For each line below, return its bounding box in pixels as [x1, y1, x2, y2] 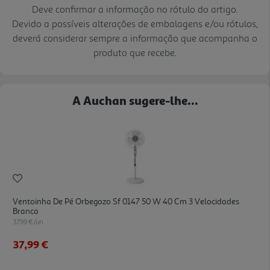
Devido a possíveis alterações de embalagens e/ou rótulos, [12, 17, 258, 30]
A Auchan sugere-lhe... [72, 92, 198, 107]
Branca [13, 206, 39, 216]
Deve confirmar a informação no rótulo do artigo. [32, 2, 238, 15]
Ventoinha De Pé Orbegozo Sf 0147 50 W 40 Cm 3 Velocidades [13, 196, 239, 207]
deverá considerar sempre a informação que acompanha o [13, 31, 257, 44]
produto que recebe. [93, 46, 177, 58]
